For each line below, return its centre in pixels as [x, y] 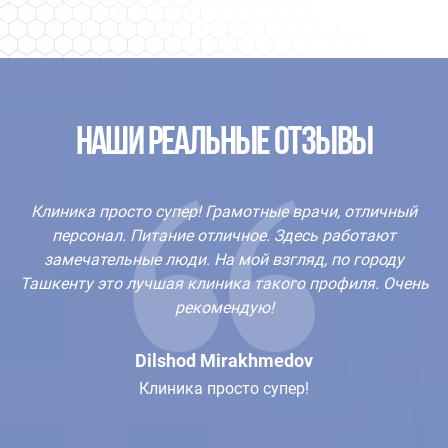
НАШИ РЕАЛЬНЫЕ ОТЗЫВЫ [224, 144]
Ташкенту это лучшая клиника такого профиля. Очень [224, 283]
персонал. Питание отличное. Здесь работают [224, 235]
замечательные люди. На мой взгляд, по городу [224, 259]
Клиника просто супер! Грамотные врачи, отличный [224, 211]
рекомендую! [224, 307]
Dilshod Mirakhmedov [224, 360]
